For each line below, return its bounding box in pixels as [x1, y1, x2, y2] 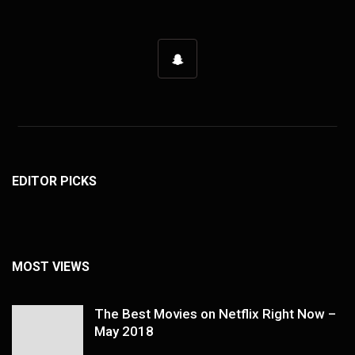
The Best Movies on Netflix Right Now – [94, 305, 336, 322]
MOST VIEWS [12, 258, 90, 274]
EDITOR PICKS [12, 173, 97, 189]
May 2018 [94, 323, 154, 339]
